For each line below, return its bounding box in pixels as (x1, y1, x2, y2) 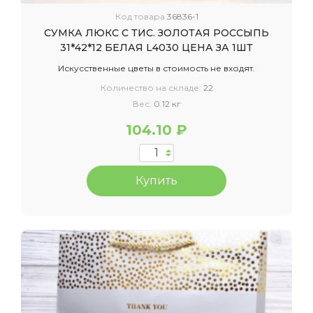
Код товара (115, 11, 167, 22)
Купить (136, 174, 177, 188)
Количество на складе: (100, 82, 203, 94)
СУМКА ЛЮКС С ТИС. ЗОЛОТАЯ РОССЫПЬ (44, 27, 269, 40)
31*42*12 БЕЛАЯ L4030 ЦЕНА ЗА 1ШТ (60, 41, 253, 54)
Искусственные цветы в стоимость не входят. (58, 63, 255, 74)
